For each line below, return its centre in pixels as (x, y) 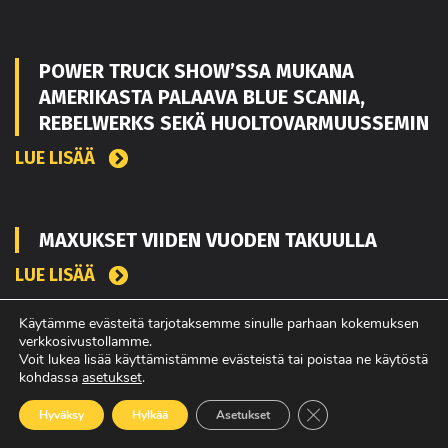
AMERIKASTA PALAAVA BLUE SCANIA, (202, 96)
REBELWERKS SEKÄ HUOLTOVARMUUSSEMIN (234, 122)
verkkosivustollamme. (85, 341)
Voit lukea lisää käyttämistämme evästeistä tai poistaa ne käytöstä (223, 359)
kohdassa (50, 377)
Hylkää (150, 415)
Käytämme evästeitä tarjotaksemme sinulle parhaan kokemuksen (219, 323)
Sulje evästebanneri (372, 411)
